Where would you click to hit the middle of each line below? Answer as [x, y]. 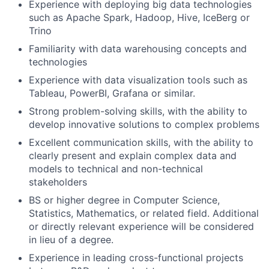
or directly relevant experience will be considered [141, 226]
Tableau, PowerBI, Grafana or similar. [112, 93]
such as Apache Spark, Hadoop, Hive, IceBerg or [139, 17]
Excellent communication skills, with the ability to [141, 142]
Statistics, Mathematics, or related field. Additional [144, 213]
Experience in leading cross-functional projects [136, 257]
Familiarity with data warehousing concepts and [138, 48]
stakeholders [58, 182]
